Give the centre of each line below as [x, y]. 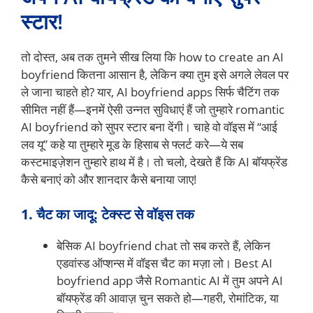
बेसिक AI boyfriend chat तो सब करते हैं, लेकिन [163, 245]
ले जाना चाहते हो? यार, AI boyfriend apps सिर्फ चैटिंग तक [150, 92]
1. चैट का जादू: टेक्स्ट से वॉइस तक [108, 214]
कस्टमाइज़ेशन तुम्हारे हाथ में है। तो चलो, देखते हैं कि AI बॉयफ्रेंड [154, 162]
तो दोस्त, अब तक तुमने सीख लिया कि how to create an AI [152, 57]
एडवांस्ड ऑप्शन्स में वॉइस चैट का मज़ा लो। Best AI [165, 263]
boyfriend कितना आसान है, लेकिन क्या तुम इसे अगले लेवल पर [155, 75]
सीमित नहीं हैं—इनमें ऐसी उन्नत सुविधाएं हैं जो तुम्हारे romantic [153, 110]
